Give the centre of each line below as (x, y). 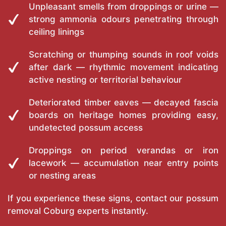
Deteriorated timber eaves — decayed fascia (124, 103)
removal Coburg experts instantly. (78, 211)
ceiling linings (56, 32)
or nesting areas (62, 176)
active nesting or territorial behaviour (105, 80)
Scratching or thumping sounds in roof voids (124, 55)
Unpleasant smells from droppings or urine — (124, 7)
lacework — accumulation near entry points (124, 163)
